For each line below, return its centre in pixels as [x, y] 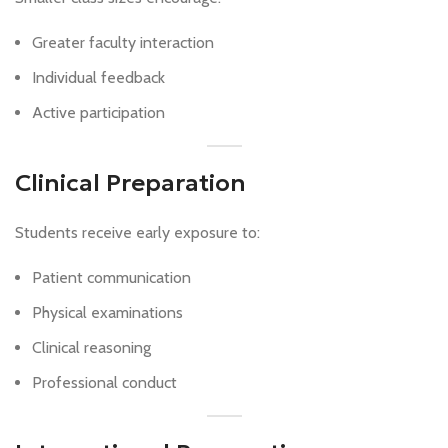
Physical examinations [107, 313]
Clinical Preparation [130, 183]
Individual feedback [98, 78]
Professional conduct [104, 383]
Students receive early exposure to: [137, 233]
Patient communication [111, 278]
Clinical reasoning [91, 348]
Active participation [98, 113]
